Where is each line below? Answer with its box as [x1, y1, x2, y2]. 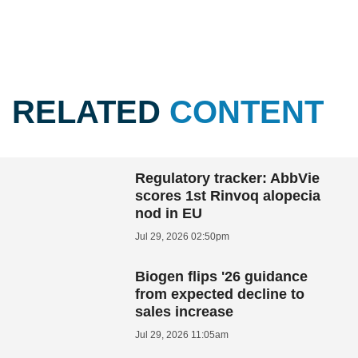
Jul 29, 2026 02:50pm [135, 230, 230, 242]
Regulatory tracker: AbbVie [135, 169, 320, 186]
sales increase [135, 303, 234, 320]
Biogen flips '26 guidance [135, 268, 308, 284]
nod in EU [135, 205, 203, 221]
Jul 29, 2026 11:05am [135, 328, 229, 340]
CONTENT [169, 93, 324, 129]
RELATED [12, 93, 169, 129]
